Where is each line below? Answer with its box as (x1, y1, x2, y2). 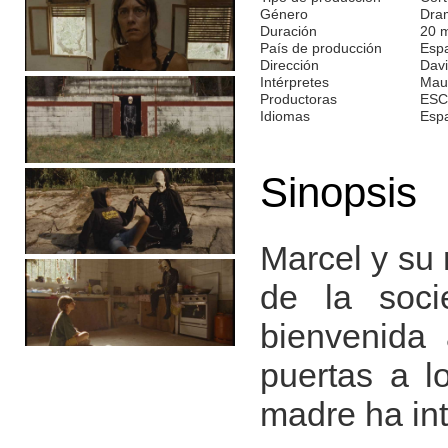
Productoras (260, 90, 337, 107)
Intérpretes (260, 73, 329, 90)
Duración (260, 22, 317, 39)
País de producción (260, 39, 382, 56)
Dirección (260, 56, 319, 73)
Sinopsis (260, 168, 417, 216)
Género (260, 5, 308, 22)
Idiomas (260, 107, 310, 124)
